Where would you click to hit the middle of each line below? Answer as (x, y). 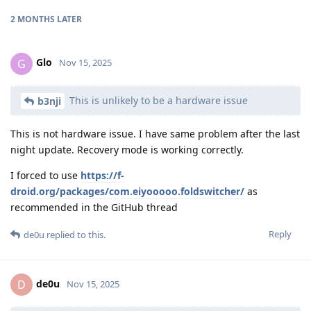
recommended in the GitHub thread (94, 208)
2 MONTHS (33, 19)
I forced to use (45, 176)
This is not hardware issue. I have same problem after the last (155, 134)
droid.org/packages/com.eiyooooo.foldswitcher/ (127, 192)
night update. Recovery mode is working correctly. (127, 150)
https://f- (102, 176)
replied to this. (75, 235)
